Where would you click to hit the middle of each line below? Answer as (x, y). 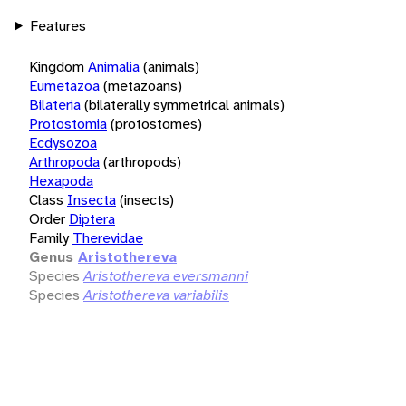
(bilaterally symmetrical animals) (184, 104)
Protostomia (68, 123)
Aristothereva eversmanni (166, 275)
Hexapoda (61, 180)
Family (49, 237)
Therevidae (108, 237)
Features (58, 25)
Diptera (92, 218)
